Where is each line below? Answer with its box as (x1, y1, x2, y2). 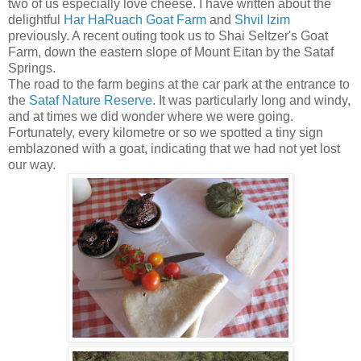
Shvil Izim (234, 12, 290, 27)
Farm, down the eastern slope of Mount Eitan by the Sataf (8, 44, 334, 59)
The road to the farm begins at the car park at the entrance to (8, 77, 350, 91)
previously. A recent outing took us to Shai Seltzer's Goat (8, 28, 328, 43)
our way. (8, 157, 56, 172)
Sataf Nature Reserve (29, 93, 152, 107)
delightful (8, 12, 64, 27)
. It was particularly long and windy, (152, 93, 351, 107)
